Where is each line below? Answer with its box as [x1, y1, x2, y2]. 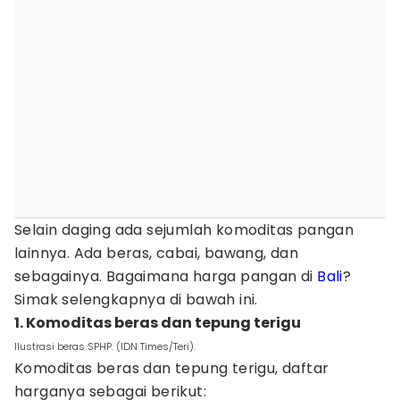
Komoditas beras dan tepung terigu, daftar [14, 358, 329, 379]
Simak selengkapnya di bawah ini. [14, 289, 262, 310]
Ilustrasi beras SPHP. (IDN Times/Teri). [14, 339, 196, 354]
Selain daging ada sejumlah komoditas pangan [14, 220, 354, 240]
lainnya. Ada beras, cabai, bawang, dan [14, 243, 299, 263]
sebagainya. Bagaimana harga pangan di [14, 266, 318, 287]
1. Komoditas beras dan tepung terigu [14, 312, 301, 333]
